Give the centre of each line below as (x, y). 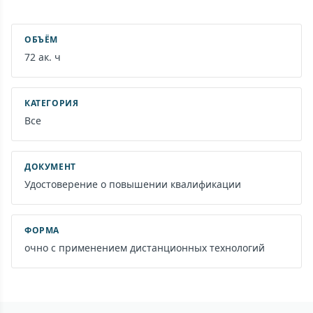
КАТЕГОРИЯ (52, 103)
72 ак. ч (43, 57)
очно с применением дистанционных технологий (145, 248)
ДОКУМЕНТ (50, 167)
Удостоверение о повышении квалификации (133, 184)
